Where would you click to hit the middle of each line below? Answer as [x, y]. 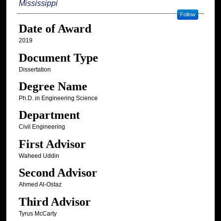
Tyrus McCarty [37, 213]
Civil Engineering [42, 127]
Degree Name [53, 86]
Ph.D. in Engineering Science [58, 98]
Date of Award [55, 29]
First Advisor [52, 144]
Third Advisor [55, 202]
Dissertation [35, 69]
